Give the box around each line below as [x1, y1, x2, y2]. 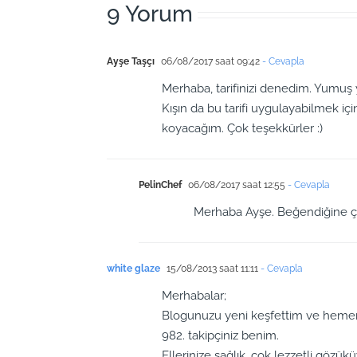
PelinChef [139, 178, 182, 190]
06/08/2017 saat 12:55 [186, 178, 286, 190]
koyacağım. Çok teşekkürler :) [162, 120, 324, 135]
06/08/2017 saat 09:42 [159, 55, 261, 67]
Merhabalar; [162, 288, 227, 303]
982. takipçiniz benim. [162, 328, 280, 343]
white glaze [107, 262, 161, 274]
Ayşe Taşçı [107, 55, 155, 67]
